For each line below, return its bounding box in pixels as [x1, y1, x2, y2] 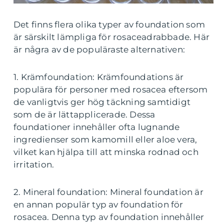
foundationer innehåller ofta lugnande [13, 122, 180, 132]
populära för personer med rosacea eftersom [13, 84, 208, 95]
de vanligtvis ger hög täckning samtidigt [13, 97, 191, 107]
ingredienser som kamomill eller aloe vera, [13, 134, 197, 145]
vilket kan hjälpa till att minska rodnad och [13, 147, 198, 157]
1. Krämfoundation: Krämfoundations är [13, 72, 184, 82]
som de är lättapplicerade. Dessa [13, 109, 155, 120]
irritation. [13, 159, 54, 170]
